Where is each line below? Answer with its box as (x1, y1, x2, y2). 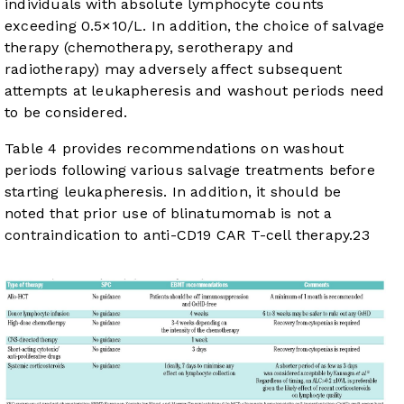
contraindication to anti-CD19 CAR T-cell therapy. (5, 225, 353, 243)
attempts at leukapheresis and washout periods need (5, 81, 385, 99)
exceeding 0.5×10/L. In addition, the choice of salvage (5, 16, 385, 34)
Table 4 (5, 139, 58, 157)
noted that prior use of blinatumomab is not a (5, 204, 333, 222)
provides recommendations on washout (57, 139, 344, 157)
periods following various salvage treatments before (5, 161, 375, 179)
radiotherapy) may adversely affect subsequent (5, 60, 343, 78)
